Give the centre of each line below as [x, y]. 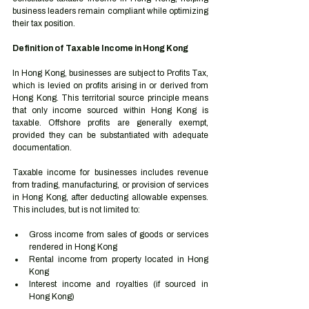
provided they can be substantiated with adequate [110, 135]
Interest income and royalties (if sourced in [119, 284]
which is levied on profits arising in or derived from [110, 86]
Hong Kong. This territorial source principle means [110, 98]
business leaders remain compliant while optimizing [110, 11]
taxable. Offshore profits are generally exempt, [110, 123]
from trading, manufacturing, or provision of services [110, 185]
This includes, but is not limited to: [76, 210]
